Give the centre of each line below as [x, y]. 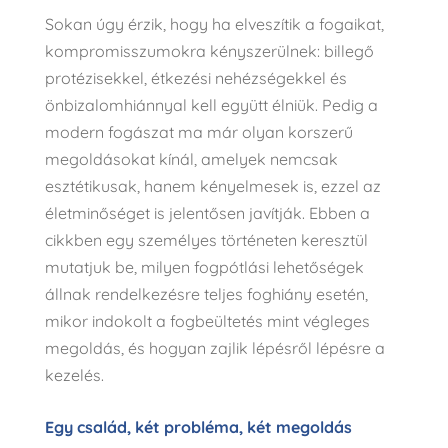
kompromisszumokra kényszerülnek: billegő [209, 51]
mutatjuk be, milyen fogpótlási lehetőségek [204, 267]
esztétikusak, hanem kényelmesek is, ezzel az [212, 186]
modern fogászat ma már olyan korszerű [198, 132]
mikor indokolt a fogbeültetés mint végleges [207, 321]
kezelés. [74, 375]
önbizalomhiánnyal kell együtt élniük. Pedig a [211, 105]
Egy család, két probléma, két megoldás [198, 427]
